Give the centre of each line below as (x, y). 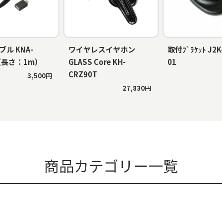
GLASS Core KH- (97, 61)
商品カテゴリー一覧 (111, 165)
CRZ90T (83, 74)
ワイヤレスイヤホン (102, 49)
